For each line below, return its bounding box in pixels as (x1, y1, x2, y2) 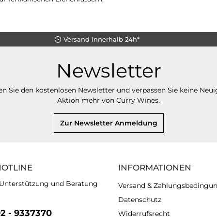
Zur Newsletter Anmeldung (60, 119, 157, 127)
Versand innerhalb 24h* (63, 35, 139, 43)
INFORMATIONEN (118, 163, 191, 172)
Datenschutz (118, 195, 161, 204)
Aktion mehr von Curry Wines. (57, 96, 160, 105)
